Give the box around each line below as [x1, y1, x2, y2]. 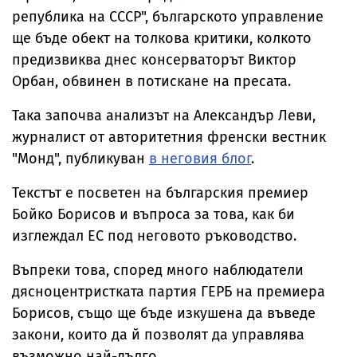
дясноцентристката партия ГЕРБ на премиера [12, 283, 325, 301]
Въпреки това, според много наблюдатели [12, 261, 304, 280]
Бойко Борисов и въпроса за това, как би [12, 206, 295, 224]
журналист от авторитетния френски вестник [12, 128, 326, 147]
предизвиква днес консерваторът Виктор [12, 51, 296, 69]
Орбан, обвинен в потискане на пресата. [12, 73, 291, 91]
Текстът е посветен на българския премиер [12, 184, 308, 202]
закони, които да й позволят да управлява [12, 326, 304, 344]
